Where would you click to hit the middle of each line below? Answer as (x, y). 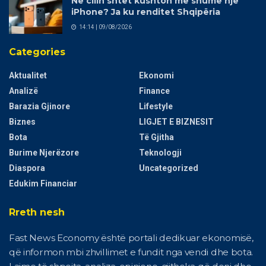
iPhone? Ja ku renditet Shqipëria (146, 12)
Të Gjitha (156, 137)
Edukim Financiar (43, 184)
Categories (37, 52)
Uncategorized (169, 168)
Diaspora (27, 168)
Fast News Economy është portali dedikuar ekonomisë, (131, 238)
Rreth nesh (37, 213)
